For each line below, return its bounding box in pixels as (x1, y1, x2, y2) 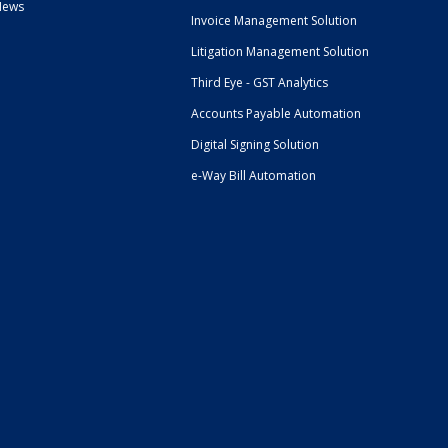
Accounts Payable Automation (190, 104, 361, 122)
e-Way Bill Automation (190, 166, 316, 184)
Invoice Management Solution (190, 11, 357, 29)
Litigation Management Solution (190, 42, 369, 60)
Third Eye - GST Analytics (190, 73, 328, 91)
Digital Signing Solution (190, 135, 319, 153)
